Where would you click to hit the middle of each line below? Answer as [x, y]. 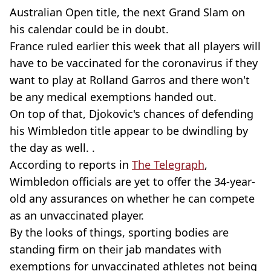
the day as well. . [52, 147]
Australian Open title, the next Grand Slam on [127, 12]
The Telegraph [168, 164]
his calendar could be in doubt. [89, 29]
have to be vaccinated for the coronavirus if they [134, 63]
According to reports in [71, 164]
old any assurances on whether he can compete [132, 198]
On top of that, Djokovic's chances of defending [132, 113]
